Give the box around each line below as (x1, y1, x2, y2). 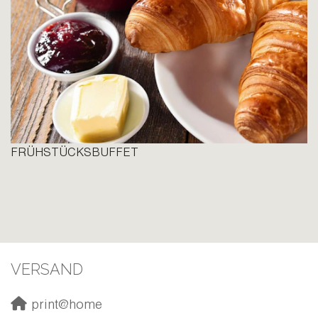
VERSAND (11, 260, 83, 278)
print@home (27, 299, 102, 314)
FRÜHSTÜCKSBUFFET (11, 147, 138, 160)
